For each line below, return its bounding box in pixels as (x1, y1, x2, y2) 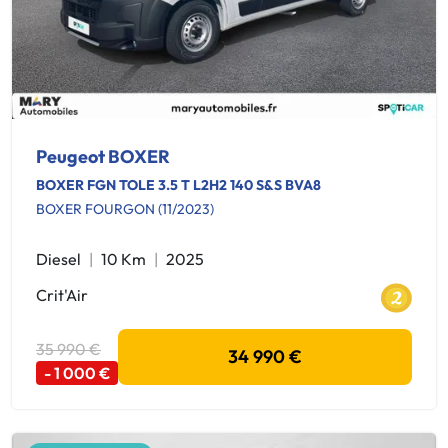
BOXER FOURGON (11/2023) (36, 200, 214, 218)
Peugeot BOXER (36, 145, 170, 168)
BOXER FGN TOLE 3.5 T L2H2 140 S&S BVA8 (36, 176, 321, 194)
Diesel (36, 249, 81, 269)
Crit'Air (36, 285, 88, 305)
